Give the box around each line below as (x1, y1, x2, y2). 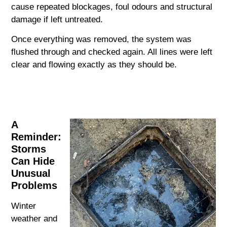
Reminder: (11, 131, 62, 142)
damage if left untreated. (11, 14, 103, 24)
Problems (11, 179, 58, 191)
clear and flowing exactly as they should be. (11, 60, 177, 70)
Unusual (11, 167, 51, 179)
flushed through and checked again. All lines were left (11, 47, 213, 57)
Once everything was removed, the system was (11, 34, 192, 45)
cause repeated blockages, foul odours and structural (11, 2, 213, 12)
